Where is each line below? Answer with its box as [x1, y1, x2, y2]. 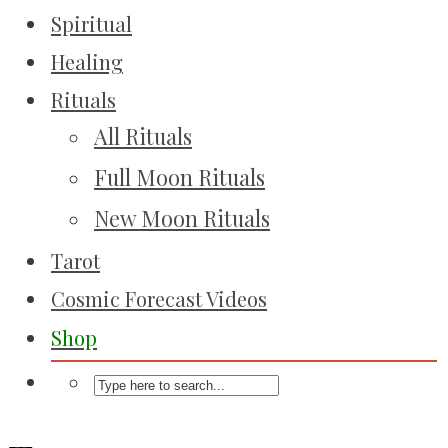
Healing [51, 48, 123, 76]
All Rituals [94, 122, 192, 151]
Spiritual [51, 10, 132, 38]
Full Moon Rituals [94, 163, 265, 192]
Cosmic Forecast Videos [51, 285, 267, 313]
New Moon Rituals [94, 204, 270, 233]
